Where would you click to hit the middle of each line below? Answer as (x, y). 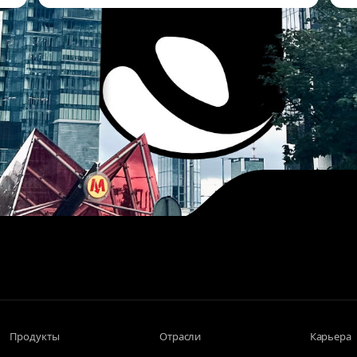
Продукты (34, 336)
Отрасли (180, 336)
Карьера (330, 336)
